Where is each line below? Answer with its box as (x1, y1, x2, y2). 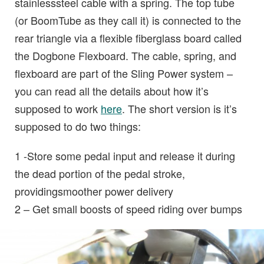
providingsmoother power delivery (15, 183, 173, 199)
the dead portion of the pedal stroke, (15, 166, 185, 181)
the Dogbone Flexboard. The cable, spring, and (15, 48, 236, 64)
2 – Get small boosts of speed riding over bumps (15, 201, 242, 217)
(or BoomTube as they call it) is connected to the (15, 12, 241, 28)
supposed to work (15, 101, 101, 117)
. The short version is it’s (122, 101, 237, 117)
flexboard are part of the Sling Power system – (15, 65, 233, 81)
